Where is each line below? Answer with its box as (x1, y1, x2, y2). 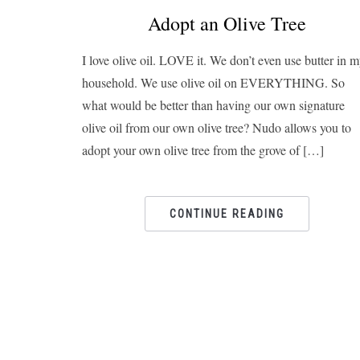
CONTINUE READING (169, 207, 284, 220)
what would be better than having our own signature (82, 96, 345, 113)
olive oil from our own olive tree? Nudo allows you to (82, 119, 351, 136)
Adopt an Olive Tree (147, 10, 306, 36)
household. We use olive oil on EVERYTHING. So (82, 74, 345, 91)
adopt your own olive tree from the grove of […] (82, 141, 324, 158)
